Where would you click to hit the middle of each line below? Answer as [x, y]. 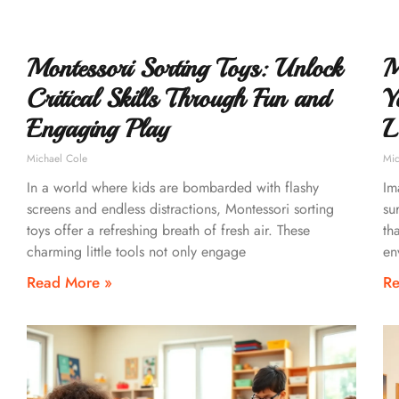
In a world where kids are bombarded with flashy [173, 187]
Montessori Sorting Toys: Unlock [184, 68]
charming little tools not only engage [136, 251]
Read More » [69, 282]
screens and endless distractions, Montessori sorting [180, 208]
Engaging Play [98, 128]
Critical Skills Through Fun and [179, 98]
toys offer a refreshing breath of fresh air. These [168, 230]
